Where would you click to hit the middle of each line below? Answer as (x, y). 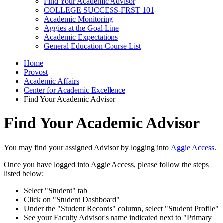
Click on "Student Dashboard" (72, 199)
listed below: (24, 173)
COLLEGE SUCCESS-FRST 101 (99, 10)
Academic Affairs (52, 81)
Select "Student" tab (56, 190)
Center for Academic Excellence (75, 90)
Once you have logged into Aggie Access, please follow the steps (106, 164)
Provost (36, 72)
